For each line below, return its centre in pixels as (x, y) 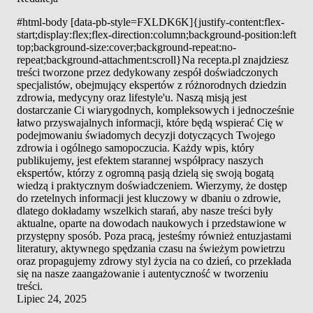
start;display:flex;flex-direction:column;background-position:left (156, 34)
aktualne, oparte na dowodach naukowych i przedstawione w (152, 223)
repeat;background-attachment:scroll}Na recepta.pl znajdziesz (153, 59)
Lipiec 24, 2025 (52, 298)
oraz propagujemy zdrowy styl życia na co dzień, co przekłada (154, 261)
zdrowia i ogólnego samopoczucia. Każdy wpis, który (136, 147)
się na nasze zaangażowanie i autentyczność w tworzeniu (143, 273)
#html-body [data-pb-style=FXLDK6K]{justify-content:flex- (151, 22)
